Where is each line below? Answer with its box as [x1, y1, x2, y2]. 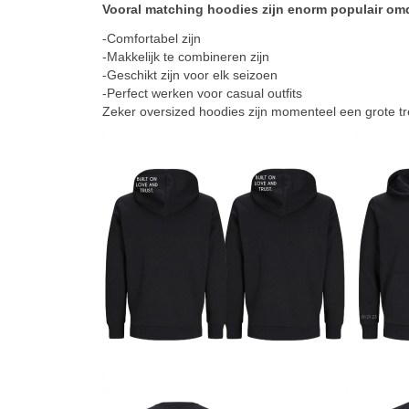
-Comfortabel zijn [102, 30, 201, 46]
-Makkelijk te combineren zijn [102, 48, 269, 64]
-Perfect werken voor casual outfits [102, 85, 302, 100]
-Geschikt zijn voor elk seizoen [102, 67, 278, 82]
